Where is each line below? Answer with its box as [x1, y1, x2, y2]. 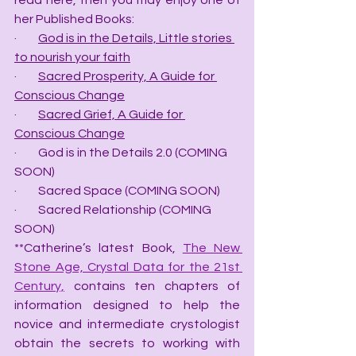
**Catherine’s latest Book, [14, 242, 183, 254]
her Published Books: [14, 13, 134, 25]
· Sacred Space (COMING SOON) [14, 184, 220, 197]
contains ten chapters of [64, 280, 240, 292]
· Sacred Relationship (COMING [14, 203, 214, 216]
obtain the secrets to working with [14, 337, 240, 350]
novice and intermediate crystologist [14, 318, 240, 331]
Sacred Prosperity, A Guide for [38, 70, 217, 83]
